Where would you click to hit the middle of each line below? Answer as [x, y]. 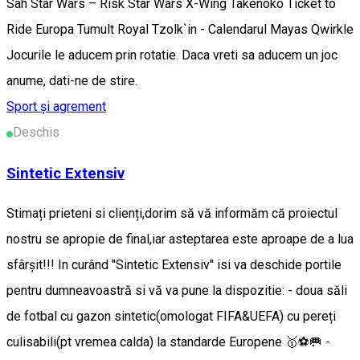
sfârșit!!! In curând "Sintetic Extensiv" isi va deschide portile [174, 265]
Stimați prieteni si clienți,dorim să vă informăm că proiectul [172, 214]
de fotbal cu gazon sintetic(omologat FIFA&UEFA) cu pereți [171, 317]
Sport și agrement [56, 106]
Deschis [36, 132]
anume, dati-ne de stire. [72, 80]
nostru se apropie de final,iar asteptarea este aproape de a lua [180, 239]
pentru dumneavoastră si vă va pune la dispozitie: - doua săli [177, 291]
